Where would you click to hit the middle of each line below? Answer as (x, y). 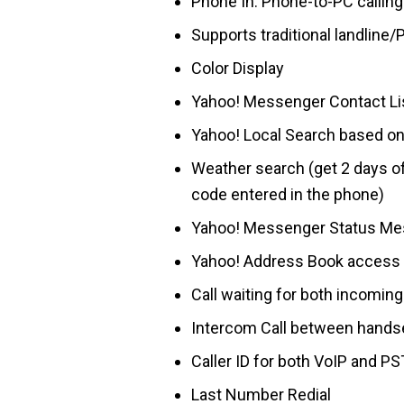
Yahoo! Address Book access (296, 261)
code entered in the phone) (288, 194)
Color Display (238, 68)
